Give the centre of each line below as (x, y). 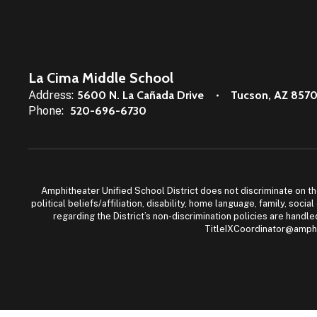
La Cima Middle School (101, 78)
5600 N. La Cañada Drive (140, 95)
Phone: (46, 111)
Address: (51, 95)
